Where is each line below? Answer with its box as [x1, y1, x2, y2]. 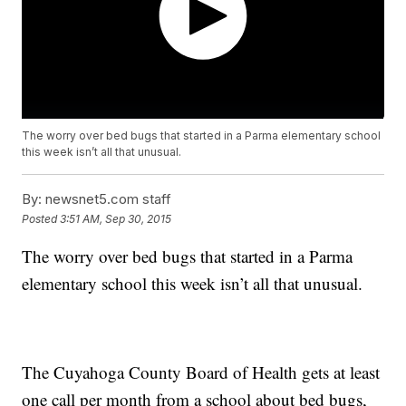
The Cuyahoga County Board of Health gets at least [22, 361, 381, 384]
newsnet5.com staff [42, 190, 172, 208]
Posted [22, 211, 61, 226]
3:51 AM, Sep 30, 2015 [60, 211, 172, 226]
